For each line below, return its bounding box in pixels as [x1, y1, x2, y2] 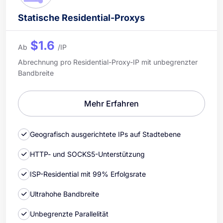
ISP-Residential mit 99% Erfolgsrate [30, 170, 146, 179]
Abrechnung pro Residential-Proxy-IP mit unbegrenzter [18, 57, 198, 66]
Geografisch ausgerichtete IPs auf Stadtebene [30, 130, 181, 139]
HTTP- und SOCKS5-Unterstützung [30, 150, 145, 159]
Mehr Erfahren [84, 98, 139, 109]
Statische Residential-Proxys [18, 12, 145, 23]
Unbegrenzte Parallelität [30, 210, 109, 219]
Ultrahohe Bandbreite [30, 190, 99, 199]
